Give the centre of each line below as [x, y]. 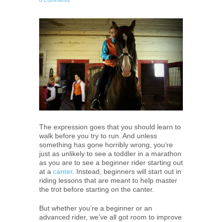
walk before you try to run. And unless [98, 136]
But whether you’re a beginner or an [96, 208]
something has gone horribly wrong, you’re [106, 144]
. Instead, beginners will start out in [127, 171]
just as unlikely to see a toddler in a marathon [110, 153]
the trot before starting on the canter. [97, 189]
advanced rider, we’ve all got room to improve [111, 217]
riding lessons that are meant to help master [108, 180]
